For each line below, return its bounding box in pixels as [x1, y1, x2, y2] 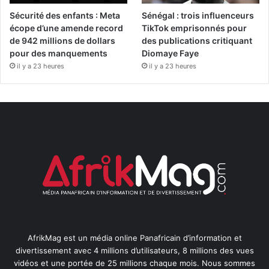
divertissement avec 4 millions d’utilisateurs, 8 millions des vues [15, 245, 254, 255]
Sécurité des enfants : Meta [10, 10, 120, 21]
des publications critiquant [142, 35, 253, 46]
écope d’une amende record [10, 23, 123, 34]
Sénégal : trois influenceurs [142, 10, 255, 21]
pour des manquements [10, 48, 107, 59]
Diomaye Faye [142, 48, 199, 59]
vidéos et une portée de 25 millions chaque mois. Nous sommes [14, 258, 255, 268]
